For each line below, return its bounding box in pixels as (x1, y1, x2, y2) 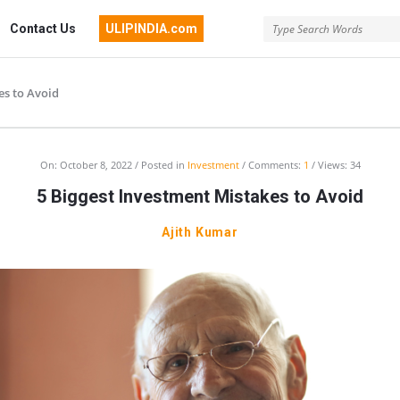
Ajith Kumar (162, 225, 238, 239)
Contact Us (10, 21, 76, 36)
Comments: (247, 158, 304, 171)
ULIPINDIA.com (105, 21, 198, 36)
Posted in (140, 158, 187, 171)
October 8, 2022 (59, 158, 132, 171)
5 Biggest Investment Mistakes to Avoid (37, 186, 363, 207)
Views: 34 (317, 158, 361, 171)
